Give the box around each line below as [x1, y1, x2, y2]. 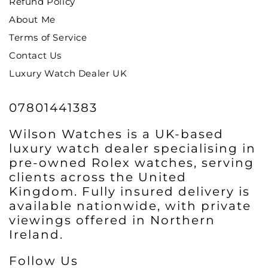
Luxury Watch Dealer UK [9, 68, 127, 79]
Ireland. [9, 227, 63, 242]
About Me [9, 14, 56, 25]
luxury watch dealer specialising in [9, 141, 256, 156]
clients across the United [9, 170, 187, 184]
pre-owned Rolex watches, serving [9, 156, 254, 170]
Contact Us [9, 50, 62, 61]
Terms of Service [9, 32, 87, 43]
